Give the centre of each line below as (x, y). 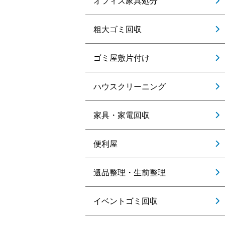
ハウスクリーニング (130, 86)
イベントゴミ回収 (126, 201)
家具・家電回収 (122, 115)
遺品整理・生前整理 (130, 172)
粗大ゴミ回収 (118, 29)
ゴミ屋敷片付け (122, 58)
